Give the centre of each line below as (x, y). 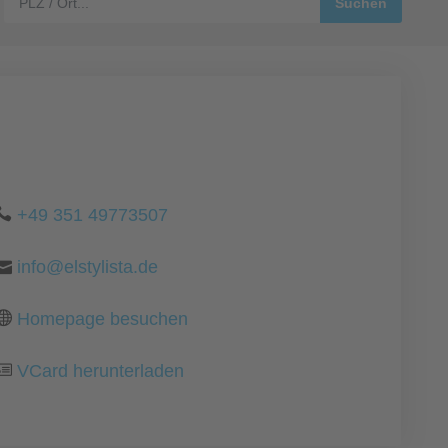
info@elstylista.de (88, 267)
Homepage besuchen (103, 319)
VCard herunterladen (101, 371)
